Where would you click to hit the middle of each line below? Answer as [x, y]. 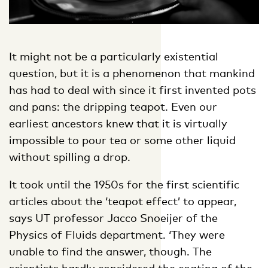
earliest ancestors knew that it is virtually [118, 123]
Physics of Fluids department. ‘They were [117, 234]
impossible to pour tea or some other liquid [122, 140]
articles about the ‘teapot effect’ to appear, [123, 201]
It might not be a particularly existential [114, 56]
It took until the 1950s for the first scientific [124, 184]
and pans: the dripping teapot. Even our [113, 106]
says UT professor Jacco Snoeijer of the [113, 217]
